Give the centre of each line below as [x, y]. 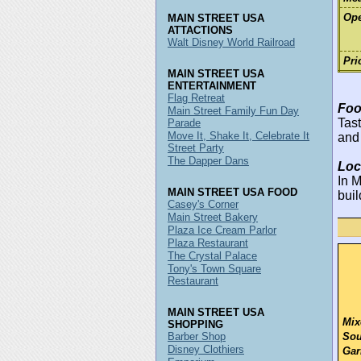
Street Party [196, 148]
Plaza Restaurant [208, 243]
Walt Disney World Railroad [231, 42]
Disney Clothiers [206, 349]
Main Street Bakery [213, 217]
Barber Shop [197, 336]
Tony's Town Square [214, 269]
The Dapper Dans [208, 161]
